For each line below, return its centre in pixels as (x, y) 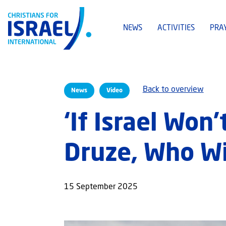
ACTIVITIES (176, 29)
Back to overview (173, 90)
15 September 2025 (101, 187)
